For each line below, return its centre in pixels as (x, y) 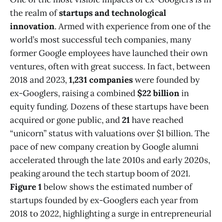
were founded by (166, 80)
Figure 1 (26, 187)
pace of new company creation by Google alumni (104, 146)
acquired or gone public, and (66, 120)
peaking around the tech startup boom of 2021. (100, 173)
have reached (157, 120)
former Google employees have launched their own (109, 53)
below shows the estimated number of (117, 187)
